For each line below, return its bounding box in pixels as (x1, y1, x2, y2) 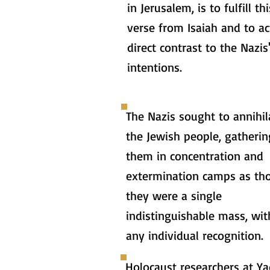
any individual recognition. (126, 228, 263, 243)
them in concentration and (126, 148, 263, 163)
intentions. (127, 60, 182, 75)
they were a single (126, 188, 222, 203)
